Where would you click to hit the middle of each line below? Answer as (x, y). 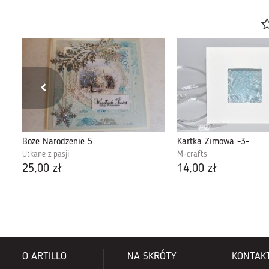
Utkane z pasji (46, 155)
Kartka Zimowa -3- (213, 142)
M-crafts (192, 155)
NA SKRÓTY (152, 257)
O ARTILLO (44, 257)
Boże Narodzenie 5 (57, 142)
